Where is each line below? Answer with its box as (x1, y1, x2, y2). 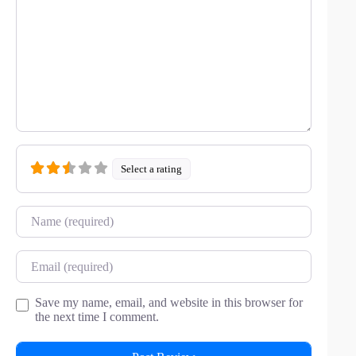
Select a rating (121, 163, 183, 176)
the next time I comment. (35, 309, 159, 323)
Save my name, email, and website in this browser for (35, 295, 303, 309)
